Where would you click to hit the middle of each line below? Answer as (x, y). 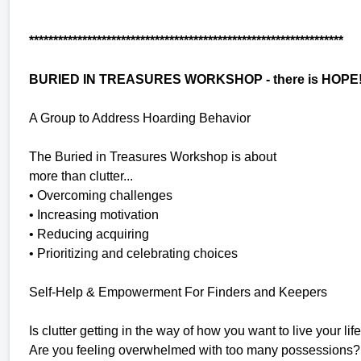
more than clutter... (81, 176)
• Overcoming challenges (101, 195)
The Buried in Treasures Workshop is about (153, 156)
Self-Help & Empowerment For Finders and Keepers (178, 292)
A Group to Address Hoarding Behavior (140, 118)
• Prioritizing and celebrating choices (133, 253)
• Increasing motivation (94, 214)
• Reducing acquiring (89, 234)
